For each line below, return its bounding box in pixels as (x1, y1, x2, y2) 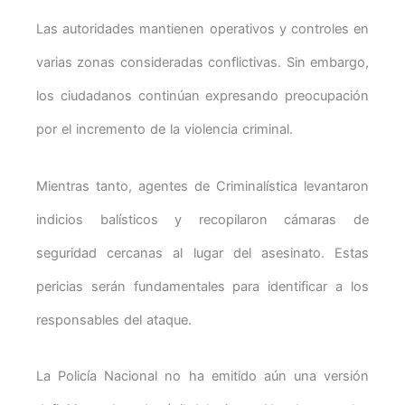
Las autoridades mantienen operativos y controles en (36, 21, 369, 38)
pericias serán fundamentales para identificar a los (36, 278, 369, 295)
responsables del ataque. (36, 311, 192, 328)
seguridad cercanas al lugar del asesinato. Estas (36, 244, 369, 261)
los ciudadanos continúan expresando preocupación (36, 88, 369, 105)
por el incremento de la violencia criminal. (36, 121, 293, 138)
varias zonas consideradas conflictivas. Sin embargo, (36, 54, 369, 71)
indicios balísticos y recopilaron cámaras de (36, 211, 369, 228)
